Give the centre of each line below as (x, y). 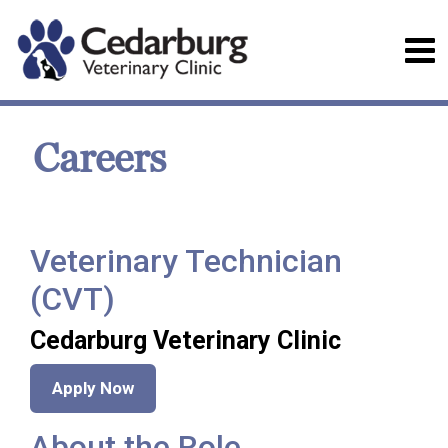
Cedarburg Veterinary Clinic (185, 340)
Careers (99, 159)
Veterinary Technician (186, 261)
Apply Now (93, 388)
